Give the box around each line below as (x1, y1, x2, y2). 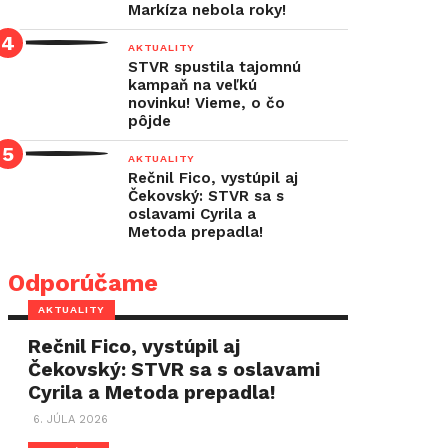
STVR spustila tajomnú (128, 58, 301, 76)
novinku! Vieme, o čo (128, 94, 285, 112)
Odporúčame (8, 269, 158, 297)
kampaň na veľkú (128, 76, 257, 94)
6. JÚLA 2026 (33, 413, 109, 426)
